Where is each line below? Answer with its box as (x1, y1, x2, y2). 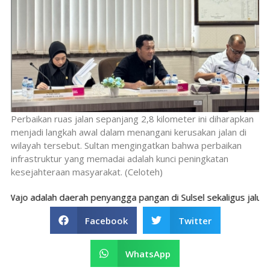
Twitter (178, 214, 212, 227)
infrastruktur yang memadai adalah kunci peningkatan (11, 152, 228, 165)
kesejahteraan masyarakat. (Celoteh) (11, 166, 163, 178)
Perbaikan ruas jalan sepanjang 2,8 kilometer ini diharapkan (11, 113, 254, 125)
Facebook (85, 214, 128, 227)
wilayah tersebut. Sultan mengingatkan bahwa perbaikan (11, 139, 242, 152)
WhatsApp (125, 247, 171, 260)
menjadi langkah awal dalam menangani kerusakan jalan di (11, 126, 246, 139)
